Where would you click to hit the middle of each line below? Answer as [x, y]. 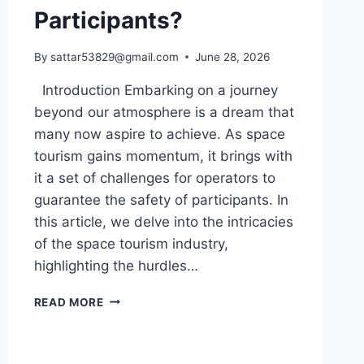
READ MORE [69, 302]
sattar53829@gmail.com [114, 56]
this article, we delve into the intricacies [163, 221]
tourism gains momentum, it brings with [163, 156]
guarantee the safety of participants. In [161, 199]
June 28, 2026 [232, 56]
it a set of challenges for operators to [154, 178]
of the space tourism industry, [131, 243]
